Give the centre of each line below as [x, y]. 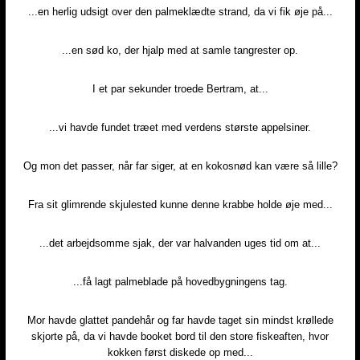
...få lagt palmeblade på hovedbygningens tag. [180, 282]
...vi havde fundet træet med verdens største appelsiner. [180, 128]
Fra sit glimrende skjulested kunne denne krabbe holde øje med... [180, 205]
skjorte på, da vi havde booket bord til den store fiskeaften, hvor [180, 337]
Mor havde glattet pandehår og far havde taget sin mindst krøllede [180, 321]
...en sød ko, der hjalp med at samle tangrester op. [180, 51]
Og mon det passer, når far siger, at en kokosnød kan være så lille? [180, 166]
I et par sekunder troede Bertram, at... [180, 89]
